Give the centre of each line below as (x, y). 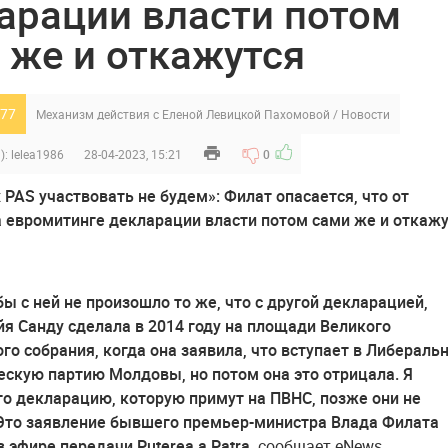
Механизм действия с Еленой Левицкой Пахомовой (183, 114)
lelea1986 (37, 154)
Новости (365, 114)
